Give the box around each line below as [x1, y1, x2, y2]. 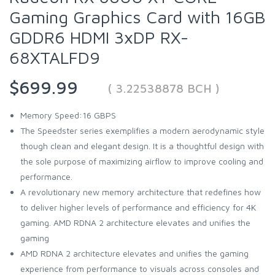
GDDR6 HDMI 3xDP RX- [9, 26, 188, 47]
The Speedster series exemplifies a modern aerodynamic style [20, 125, 265, 136]
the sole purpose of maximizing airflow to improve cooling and [20, 155, 263, 166]
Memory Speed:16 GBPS [20, 109, 116, 120]
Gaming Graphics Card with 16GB [9, 6, 266, 27]
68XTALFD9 [9, 47, 100, 68]
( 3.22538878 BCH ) [107, 80, 220, 95]
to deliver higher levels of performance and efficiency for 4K [20, 201, 256, 212]
